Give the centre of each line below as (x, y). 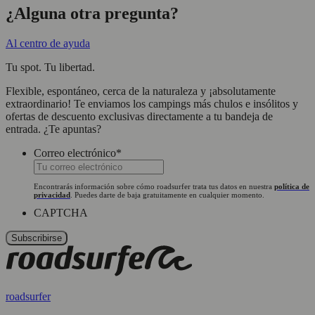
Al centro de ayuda (48, 43)
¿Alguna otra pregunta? (92, 13)
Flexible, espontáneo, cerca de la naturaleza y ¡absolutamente (141, 91)
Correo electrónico (75, 153)
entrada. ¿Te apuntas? (53, 129)
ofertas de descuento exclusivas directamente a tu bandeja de (139, 116)
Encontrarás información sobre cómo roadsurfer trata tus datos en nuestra (154, 186)
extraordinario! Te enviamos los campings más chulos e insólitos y (152, 103)
